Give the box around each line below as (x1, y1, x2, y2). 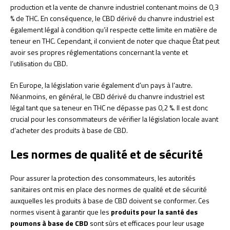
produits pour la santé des (111, 206, 198, 217)
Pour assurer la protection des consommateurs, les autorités (10, 172, 196, 183)
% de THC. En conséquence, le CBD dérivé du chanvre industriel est (10, 12, 214, 24)
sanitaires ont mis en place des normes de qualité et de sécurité (10, 183, 207, 195)
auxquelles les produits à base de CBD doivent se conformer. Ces (10, 195, 209, 206)
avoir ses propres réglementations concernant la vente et (10, 46, 188, 57)
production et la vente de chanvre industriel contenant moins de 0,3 (10, 1, 219, 12)
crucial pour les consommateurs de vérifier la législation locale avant (10, 113, 218, 124)
